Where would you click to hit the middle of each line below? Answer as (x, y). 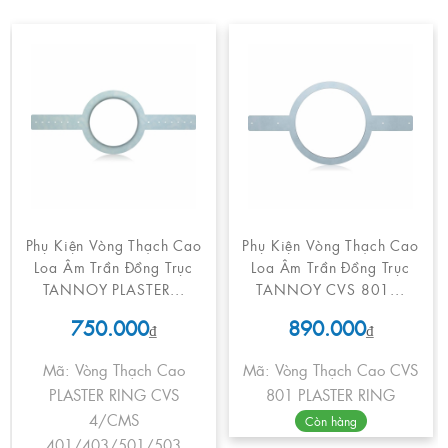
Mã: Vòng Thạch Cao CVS (331, 370)
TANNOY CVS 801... (330, 289)
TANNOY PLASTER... (113, 289)
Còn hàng (330, 421)
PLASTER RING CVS (113, 395)
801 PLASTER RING (331, 395)
